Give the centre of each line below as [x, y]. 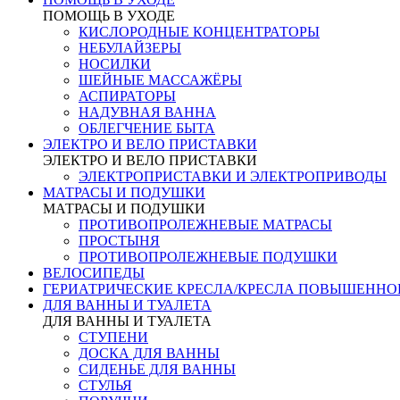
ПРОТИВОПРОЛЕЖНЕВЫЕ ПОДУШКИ [208, 257]
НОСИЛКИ [115, 64]
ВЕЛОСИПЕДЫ [94, 273]
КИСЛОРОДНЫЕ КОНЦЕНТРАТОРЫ [199, 32]
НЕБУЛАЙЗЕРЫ [130, 48]
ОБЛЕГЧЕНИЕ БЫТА [147, 128]
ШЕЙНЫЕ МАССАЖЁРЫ [160, 80]
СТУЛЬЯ [105, 385]
